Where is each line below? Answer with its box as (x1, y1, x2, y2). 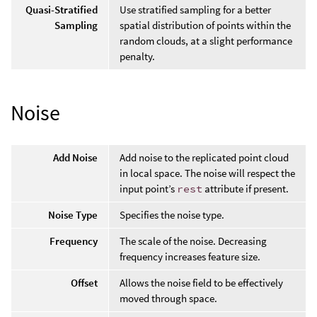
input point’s (120, 181, 177, 195)
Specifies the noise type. (120, 207, 224, 221)
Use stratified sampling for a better (120, 2, 271, 16)
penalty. (120, 49, 155, 63)
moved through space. (120, 291, 217, 305)
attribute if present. (202, 181, 289, 195)
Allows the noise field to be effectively (120, 275, 283, 289)
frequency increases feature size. (120, 249, 260, 263)
